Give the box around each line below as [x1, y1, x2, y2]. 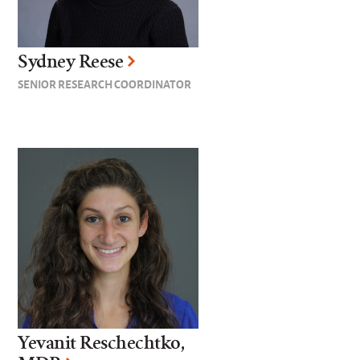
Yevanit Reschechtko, [18, 332, 185, 354]
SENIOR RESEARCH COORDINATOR [18, 76, 192, 92]
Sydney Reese [18, 51, 124, 73]
